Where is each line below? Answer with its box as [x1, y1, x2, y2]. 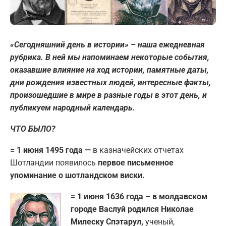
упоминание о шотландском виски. [10, 170, 145, 180]
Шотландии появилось [10, 157, 96, 167]
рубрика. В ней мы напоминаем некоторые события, [10, 52, 209, 62]
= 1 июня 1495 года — [10, 145, 93, 155]
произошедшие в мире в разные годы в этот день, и [10, 90, 207, 100]
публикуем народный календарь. [10, 102, 135, 112]
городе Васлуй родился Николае [71, 204, 194, 214]
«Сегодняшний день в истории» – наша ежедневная [10, 39, 205, 49]
